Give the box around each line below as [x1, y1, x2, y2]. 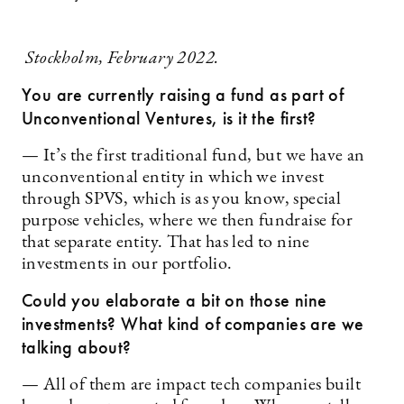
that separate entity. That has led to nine [22, 234, 310, 252]
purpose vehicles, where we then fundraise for [22, 212, 353, 230]
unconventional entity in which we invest [22, 169, 324, 187]
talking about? [22, 335, 132, 359]
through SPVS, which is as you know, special [22, 190, 342, 208]
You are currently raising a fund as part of [22, 83, 344, 106]
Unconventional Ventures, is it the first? [22, 106, 317, 130]
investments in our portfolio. [22, 255, 233, 273]
